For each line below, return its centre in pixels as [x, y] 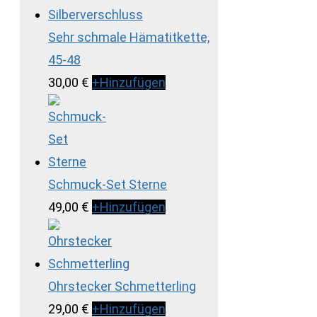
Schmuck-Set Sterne [108, 184]
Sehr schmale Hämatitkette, [129, 37]
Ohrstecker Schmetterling [122, 286]
